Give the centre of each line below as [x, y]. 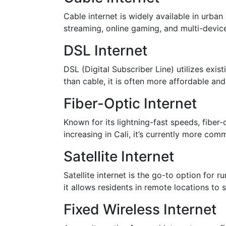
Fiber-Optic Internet [130, 103]
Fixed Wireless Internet [140, 209]
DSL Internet [105, 50]
